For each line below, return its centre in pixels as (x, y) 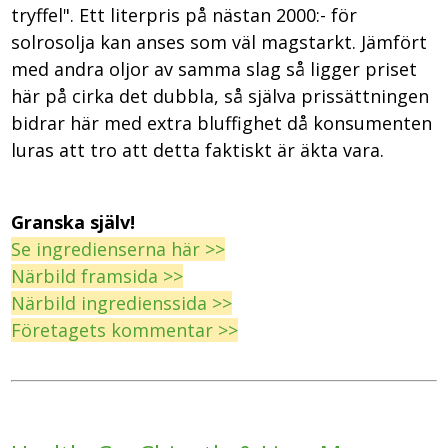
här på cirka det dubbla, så (127, 95)
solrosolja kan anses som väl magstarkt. (186, 41)
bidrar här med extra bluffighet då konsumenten (222, 122)
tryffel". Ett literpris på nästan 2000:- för (184, 14)
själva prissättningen (336, 95)
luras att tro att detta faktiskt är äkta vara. (200, 149)
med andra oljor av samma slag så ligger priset (214, 68)
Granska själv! (73, 221)
